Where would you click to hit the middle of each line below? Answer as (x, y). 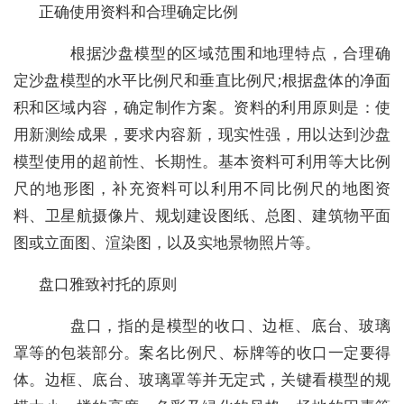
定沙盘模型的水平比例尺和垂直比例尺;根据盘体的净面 (202, 80)
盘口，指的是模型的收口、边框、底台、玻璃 (215, 326)
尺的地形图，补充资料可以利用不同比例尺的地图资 (202, 188)
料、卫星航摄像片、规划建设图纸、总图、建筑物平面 (202, 216)
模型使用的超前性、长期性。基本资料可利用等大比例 (202, 161)
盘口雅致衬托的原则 (108, 284)
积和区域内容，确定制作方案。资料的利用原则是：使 (202, 107)
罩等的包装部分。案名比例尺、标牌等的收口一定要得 (202, 353)
